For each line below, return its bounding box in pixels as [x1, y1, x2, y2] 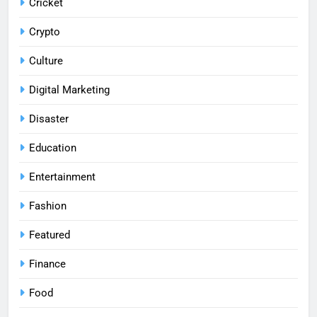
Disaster [29, 112, 69, 125]
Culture [29, 54, 63, 67]
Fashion [29, 199, 67, 212]
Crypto [29, 25, 60, 38]
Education [29, 141, 76, 154]
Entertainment [29, 170, 96, 183]
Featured [29, 228, 70, 241]
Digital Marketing [29, 83, 110, 96]
